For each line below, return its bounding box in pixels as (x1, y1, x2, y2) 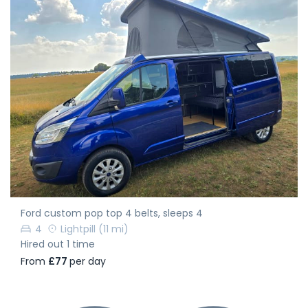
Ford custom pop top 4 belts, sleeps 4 (21, 206, 203, 220)
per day (69, 254, 106, 269)
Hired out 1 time (21, 237, 95, 252)
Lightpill (60, 222, 96, 236)
